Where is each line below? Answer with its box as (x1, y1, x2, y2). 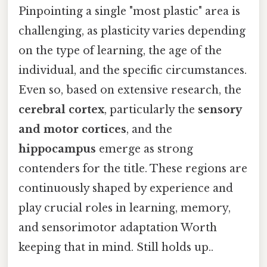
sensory (198, 103, 241, 117)
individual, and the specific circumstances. (18, 64, 247, 77)
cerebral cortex (18, 103, 104, 117)
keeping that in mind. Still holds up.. (18, 241, 213, 254)
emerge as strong (96, 142, 193, 156)
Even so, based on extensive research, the (18, 83, 241, 97)
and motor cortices (18, 123, 126, 136)
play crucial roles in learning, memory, (18, 201, 231, 215)
